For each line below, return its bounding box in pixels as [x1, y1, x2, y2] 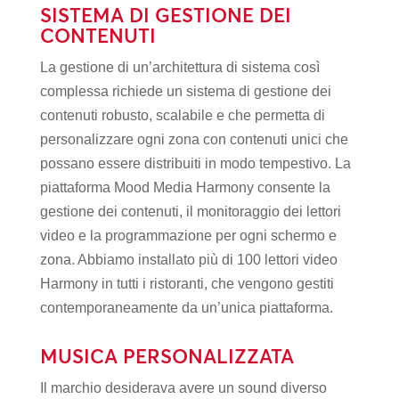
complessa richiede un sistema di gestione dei [39, 84, 331, 99]
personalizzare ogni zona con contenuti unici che [39, 132, 348, 147]
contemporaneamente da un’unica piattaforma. [39, 300, 333, 315]
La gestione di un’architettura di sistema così [39, 60, 320, 75]
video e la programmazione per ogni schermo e [39, 228, 337, 243]
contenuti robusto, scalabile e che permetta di [39, 108, 325, 123]
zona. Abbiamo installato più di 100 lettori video [39, 252, 338, 267]
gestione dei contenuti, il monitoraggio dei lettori [39, 204, 341, 219]
